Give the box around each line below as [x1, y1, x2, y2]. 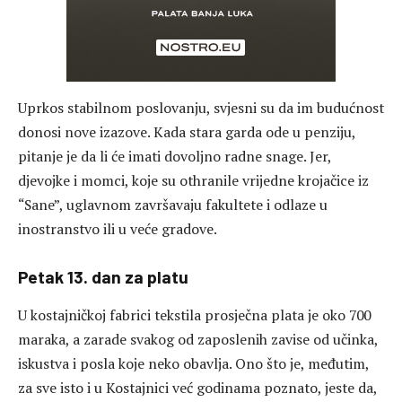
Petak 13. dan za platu [18, 267, 188, 288]
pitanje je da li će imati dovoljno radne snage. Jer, [18, 146, 331, 167]
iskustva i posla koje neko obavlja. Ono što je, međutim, [18, 353, 369, 373]
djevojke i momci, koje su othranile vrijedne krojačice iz [18, 170, 369, 191]
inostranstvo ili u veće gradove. [18, 219, 217, 240]
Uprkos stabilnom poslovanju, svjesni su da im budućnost [18, 98, 384, 118]
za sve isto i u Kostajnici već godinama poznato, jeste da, [18, 377, 377, 398]
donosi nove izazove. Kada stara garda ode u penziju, [18, 122, 355, 143]
